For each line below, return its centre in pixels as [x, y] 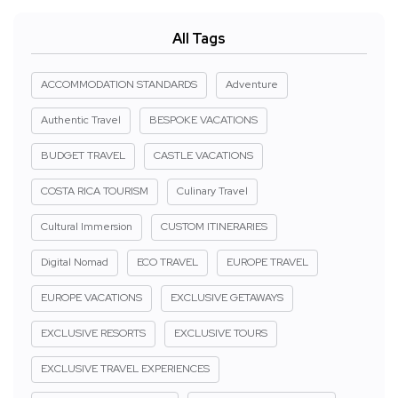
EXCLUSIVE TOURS [221, 334]
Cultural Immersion [87, 227]
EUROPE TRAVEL [267, 263]
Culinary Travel [212, 191]
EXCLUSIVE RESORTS [93, 334]
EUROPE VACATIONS [92, 298]
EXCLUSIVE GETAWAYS [227, 298]
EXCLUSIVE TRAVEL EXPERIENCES [125, 369]
